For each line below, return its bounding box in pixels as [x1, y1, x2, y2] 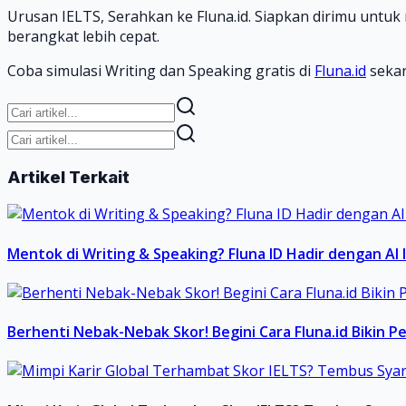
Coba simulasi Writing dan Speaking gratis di [7, 60, 314, 81]
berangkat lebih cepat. [7, 25, 159, 46]
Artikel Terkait [7, 166, 130, 188]
